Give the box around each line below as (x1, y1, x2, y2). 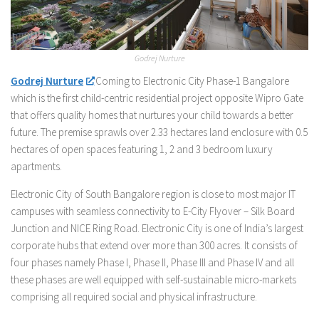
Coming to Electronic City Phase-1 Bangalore (93, 73, 290, 88)
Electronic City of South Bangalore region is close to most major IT (11, 187, 296, 201)
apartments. (11, 159, 62, 173)
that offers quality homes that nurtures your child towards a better (11, 108, 293, 122)
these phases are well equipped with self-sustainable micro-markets (11, 272, 296, 286)
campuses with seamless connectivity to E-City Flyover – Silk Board (11, 204, 295, 218)
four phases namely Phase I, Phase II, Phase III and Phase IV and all (11, 255, 294, 269)
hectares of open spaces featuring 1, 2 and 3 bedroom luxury (11, 142, 273, 156)
